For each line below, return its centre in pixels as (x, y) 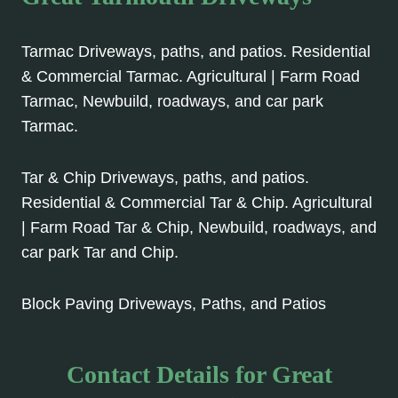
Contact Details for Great (199, 375)
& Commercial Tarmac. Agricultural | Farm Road (191, 77)
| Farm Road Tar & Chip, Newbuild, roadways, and (199, 228)
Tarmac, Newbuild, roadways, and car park (172, 102)
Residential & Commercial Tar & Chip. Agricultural (197, 203)
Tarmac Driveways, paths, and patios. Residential (196, 52)
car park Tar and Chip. (100, 253)
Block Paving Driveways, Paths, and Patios (174, 304)
